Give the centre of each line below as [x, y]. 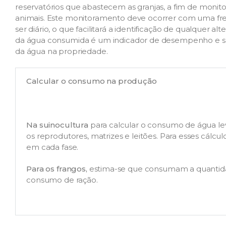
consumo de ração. [62, 180]
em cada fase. [52, 147]
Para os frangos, [57, 168]
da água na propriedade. [62, 51]
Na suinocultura [57, 125]
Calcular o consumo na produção [92, 81]
